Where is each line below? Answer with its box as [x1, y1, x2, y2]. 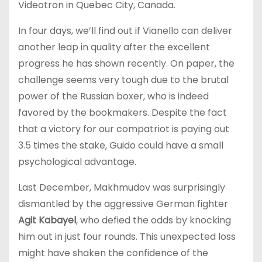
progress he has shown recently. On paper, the [18, 56, 235, 70]
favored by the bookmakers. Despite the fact [18, 105, 227, 119]
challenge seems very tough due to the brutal [18, 73, 229, 87]
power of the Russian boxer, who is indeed [18, 89, 209, 103]
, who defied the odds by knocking [76, 213, 231, 227]
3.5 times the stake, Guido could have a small [18, 138, 223, 152]
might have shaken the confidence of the [18, 246, 208, 260]
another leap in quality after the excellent [18, 40, 210, 54]
